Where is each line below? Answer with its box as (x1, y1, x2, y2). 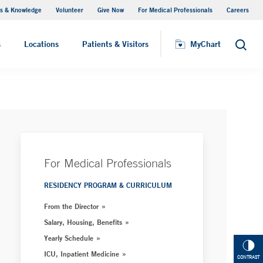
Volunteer (56, 5, 83, 14)
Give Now (97, 5, 124, 14)
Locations (24, 39, 59, 49)
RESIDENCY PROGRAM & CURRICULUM (44, 180, 173, 190)
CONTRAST (237, 254, 259, 261)
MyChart (190, 39, 221, 49)
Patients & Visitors (82, 39, 149, 49)
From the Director (44, 201, 99, 211)
